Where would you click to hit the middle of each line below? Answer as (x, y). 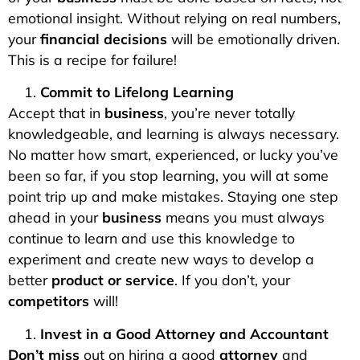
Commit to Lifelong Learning (137, 92)
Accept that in (56, 113)
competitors (49, 301)
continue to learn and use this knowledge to (151, 238)
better (30, 280)
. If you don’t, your (232, 280)
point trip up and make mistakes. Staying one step (173, 196)
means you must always (243, 217)
